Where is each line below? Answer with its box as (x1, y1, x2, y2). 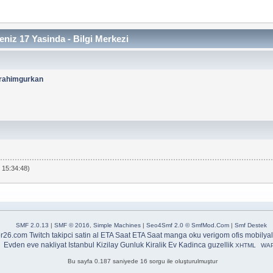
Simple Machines (93, 221, 141, 229)
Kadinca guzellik (179, 240, 233, 249)
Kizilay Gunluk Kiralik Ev (96, 240, 177, 249)
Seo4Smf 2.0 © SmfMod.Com (146, 221, 229, 229)
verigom (202, 230, 230, 239)
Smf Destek (234, 221, 267, 229)
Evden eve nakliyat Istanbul (4, 240, 94, 249)
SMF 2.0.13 (15, 221, 49, 229)
